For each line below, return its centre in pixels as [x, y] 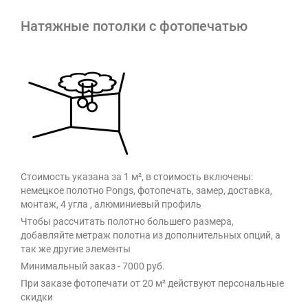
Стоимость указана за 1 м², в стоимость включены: [137, 177]
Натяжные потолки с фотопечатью [134, 26]
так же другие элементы [76, 249]
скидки [37, 297]
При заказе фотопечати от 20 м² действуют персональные [152, 283]
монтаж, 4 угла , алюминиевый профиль [111, 204]
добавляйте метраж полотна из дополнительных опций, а [151, 235]
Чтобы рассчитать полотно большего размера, [127, 221]
